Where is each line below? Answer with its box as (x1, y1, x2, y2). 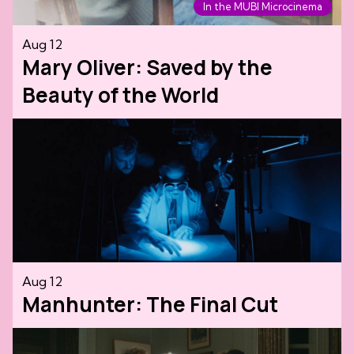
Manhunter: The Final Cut (22, 289, 278, 318)
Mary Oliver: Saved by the (22, 52, 273, 81)
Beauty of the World (22, 80, 219, 109)
